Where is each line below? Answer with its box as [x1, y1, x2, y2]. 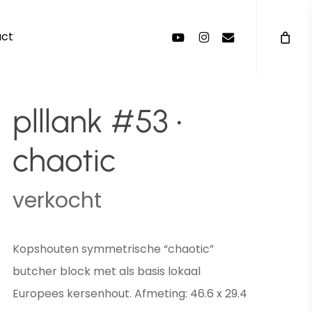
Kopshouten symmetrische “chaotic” [13, 241, 214, 257]
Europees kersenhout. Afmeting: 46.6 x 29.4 [13, 286, 247, 302]
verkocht [13, 186, 102, 215]
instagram [190, 26, 247, 42]
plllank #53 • [13, 102, 182, 141]
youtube [165, 26, 210, 42]
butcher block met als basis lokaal [13, 263, 201, 279]
